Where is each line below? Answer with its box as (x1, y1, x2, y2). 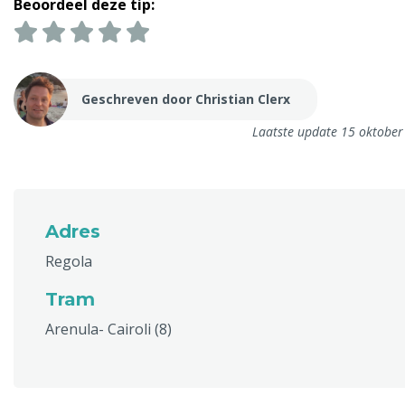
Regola (45, 251, 92, 271)
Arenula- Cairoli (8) (45, 319, 172, 339)
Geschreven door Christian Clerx (81, 90, 290, 108)
